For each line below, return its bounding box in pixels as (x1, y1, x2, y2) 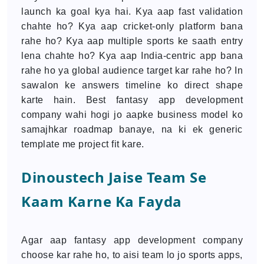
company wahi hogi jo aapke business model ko (21, 110, 243, 120)
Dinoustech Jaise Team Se (21, 167, 206, 187)
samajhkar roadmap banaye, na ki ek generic (21, 124, 243, 134)
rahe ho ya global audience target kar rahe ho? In (21, 65, 243, 75)
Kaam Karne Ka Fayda (21, 192, 182, 211)
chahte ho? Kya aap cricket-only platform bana (21, 21, 243, 31)
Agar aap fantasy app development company (21, 235, 243, 245)
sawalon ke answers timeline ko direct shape (21, 80, 243, 90)
